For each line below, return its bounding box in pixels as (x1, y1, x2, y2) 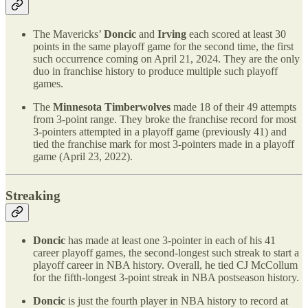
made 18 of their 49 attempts (170, 101, 296, 113)
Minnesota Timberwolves (53, 101, 170, 113)
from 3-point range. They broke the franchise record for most (33, 113, 296, 125)
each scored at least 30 (186, 28, 286, 40)
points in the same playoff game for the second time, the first (33, 41, 294, 52)
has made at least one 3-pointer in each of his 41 (65, 234, 276, 247)
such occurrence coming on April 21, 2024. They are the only (33, 53, 300, 65)
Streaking (5, 188, 60, 203)
